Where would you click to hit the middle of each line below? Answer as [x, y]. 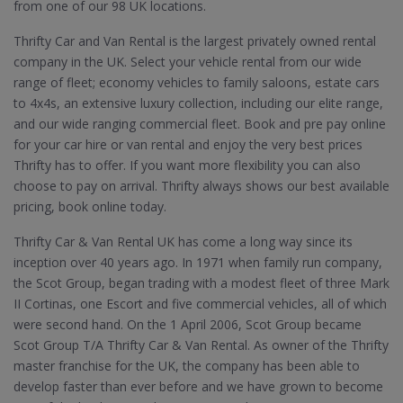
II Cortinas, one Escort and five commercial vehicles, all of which [200, 304]
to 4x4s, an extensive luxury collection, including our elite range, [198, 103]
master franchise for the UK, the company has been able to [187, 366]
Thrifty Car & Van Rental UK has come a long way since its [183, 242]
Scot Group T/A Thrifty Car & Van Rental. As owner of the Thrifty [201, 345]
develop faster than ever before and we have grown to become [198, 386]
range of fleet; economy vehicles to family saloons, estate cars [197, 82]
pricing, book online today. [90, 206]
